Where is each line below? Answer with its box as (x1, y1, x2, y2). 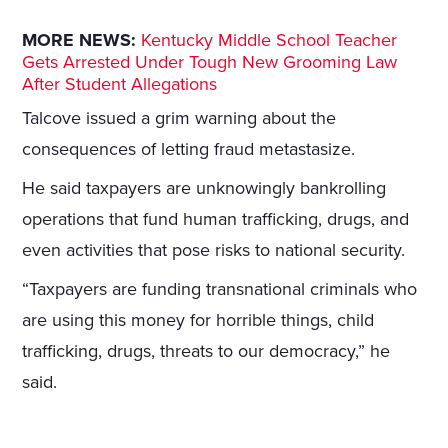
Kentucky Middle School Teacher (141, 29, 398, 52)
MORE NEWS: (22, 29, 137, 52)
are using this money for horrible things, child (22, 309, 375, 332)
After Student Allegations (22, 73, 218, 96)
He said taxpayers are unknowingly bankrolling (22, 177, 387, 200)
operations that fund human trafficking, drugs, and (22, 208, 410, 231)
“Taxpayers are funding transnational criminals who (22, 278, 418, 301)
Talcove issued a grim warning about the (22, 107, 337, 130)
